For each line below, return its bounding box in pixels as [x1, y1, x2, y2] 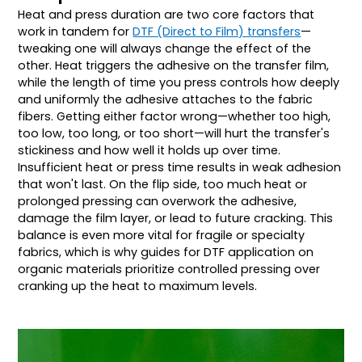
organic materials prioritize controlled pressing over [18, 260, 321, 277]
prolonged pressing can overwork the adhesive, [18, 192, 297, 209]
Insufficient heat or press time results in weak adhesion [18, 158, 342, 175]
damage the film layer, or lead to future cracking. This [18, 209, 334, 226]
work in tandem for [18, 23, 133, 40]
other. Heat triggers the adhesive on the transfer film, [18, 57, 330, 74]
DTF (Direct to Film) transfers [133, 23, 301, 40]
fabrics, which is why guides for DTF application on [18, 243, 314, 260]
